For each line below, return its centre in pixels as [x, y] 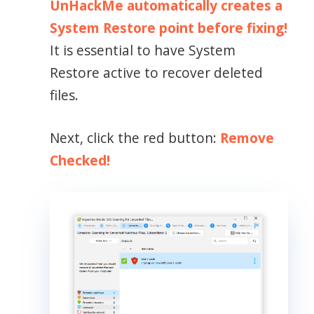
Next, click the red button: [135, 137]
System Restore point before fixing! [168, 28]
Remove [247, 137]
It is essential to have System [142, 50]
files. [64, 95]
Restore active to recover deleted [156, 73]
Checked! [80, 160]
